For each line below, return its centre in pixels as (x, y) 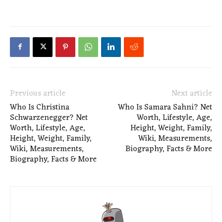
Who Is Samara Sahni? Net (165, 107)
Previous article (38, 93)
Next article (192, 93)
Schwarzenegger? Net (49, 118)
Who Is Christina (40, 107)
